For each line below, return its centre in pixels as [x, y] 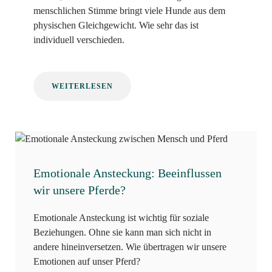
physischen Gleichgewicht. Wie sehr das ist [116, 25]
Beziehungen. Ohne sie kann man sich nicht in [122, 232]
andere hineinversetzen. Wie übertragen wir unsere [130, 246]
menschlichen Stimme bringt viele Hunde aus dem [129, 10]
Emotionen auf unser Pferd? [87, 261]
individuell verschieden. [79, 39]
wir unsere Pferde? [80, 190]
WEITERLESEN [82, 86]
